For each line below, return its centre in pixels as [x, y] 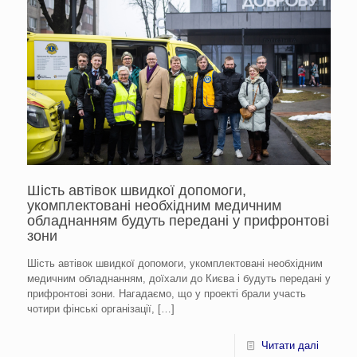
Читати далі [290, 345]
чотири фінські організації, [90, 308]
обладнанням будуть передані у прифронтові [178, 220]
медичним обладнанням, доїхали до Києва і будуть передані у [178, 278]
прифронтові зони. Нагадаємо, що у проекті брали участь [166, 293]
